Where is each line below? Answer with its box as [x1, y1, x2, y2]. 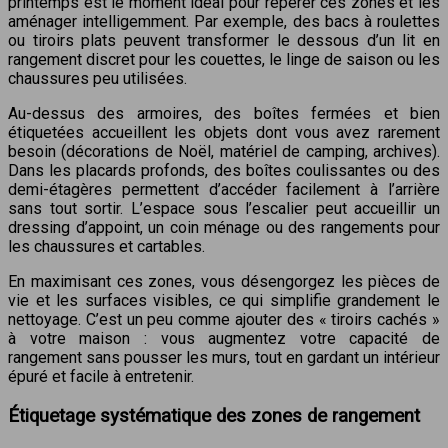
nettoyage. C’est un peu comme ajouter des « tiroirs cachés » [8, 310, 440, 330]
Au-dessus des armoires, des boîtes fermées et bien [8, 104, 440, 124]
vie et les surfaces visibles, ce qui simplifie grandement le [8, 291, 440, 311]
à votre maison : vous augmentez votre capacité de [8, 329, 440, 349]
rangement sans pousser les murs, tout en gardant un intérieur [8, 348, 440, 368]
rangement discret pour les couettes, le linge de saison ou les [8, 50, 440, 70]
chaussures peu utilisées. [8, 69, 187, 89]
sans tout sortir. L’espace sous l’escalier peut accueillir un [8, 199, 440, 219]
